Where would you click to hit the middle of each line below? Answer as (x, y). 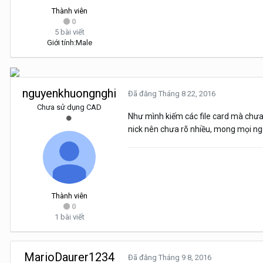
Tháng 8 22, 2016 (187, 94)
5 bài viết (69, 32)
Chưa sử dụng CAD (69, 107)
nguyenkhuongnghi (69, 94)
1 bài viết (69, 217)
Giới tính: (61, 43)
